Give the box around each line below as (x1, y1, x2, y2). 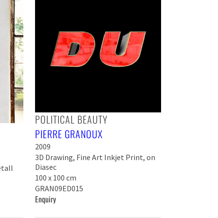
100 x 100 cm (35, 172, 76, 182)
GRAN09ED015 (35, 183, 83, 193)
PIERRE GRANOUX (35, 126, 103, 141)
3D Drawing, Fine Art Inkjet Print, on (35, 152, 155, 162)
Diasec (35, 162, 56, 172)
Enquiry (35, 193, 56, 205)
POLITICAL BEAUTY (35, 111, 108, 127)
